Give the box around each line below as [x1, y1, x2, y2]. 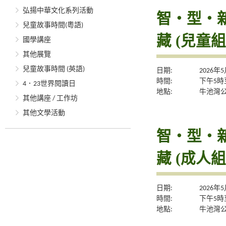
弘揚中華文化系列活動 [23, 7, 93, 15]
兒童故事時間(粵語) [23, 22, 83, 29]
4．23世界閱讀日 [23, 80, 76, 88]
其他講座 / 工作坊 [23, 95, 78, 102]
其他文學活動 [23, 109, 65, 117]
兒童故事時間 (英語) [23, 66, 85, 73]
